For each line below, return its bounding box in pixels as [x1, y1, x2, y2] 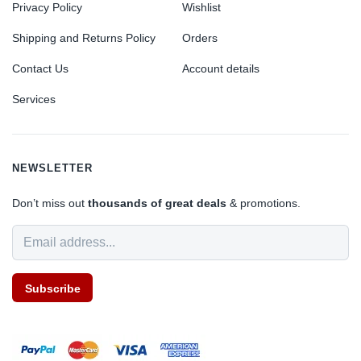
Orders [181, 31, 218, 44]
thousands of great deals [88, 196, 226, 210]
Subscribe [24, 281, 81, 295]
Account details [181, 61, 259, 75]
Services [12, 92, 56, 106]
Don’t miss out [12, 196, 88, 210]
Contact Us [12, 61, 68, 75]
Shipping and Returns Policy [12, 31, 156, 44]
